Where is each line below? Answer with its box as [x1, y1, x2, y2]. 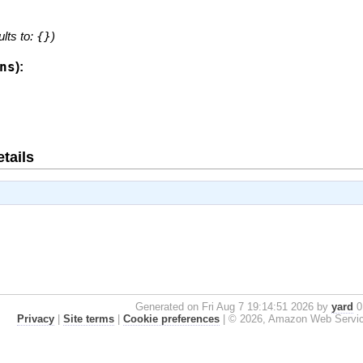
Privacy [16, 312, 54, 325]
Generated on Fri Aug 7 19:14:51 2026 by [135, 300, 331, 313]
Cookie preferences [122, 312, 220, 325]
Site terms [62, 312, 114, 325]
